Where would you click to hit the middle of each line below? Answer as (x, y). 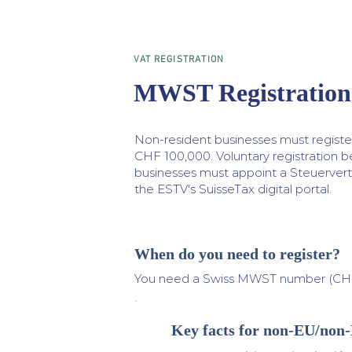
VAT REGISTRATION (179, 60)
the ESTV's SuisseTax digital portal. (233, 189)
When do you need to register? (237, 254)
